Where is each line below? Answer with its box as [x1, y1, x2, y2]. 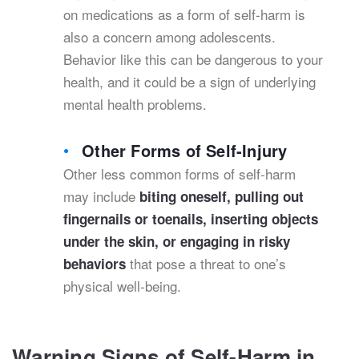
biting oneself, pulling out [139, 187, 304, 206]
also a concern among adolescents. [63, 26, 276, 46]
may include [63, 186, 139, 206]
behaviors [63, 254, 126, 273]
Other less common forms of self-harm [63, 163, 296, 184]
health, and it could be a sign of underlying [63, 71, 316, 91]
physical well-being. [63, 276, 181, 296]
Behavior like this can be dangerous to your [63, 49, 323, 69]
